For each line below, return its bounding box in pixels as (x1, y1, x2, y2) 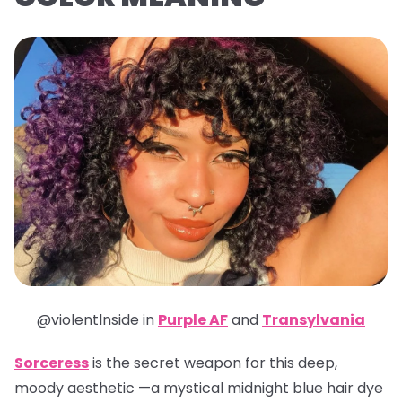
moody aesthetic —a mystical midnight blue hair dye (14, 377, 383, 398)
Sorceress (14, 352, 89, 373)
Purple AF (158, 309, 228, 330)
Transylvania (262, 309, 365, 330)
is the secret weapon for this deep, (89, 352, 337, 373)
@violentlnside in (37, 309, 154, 330)
